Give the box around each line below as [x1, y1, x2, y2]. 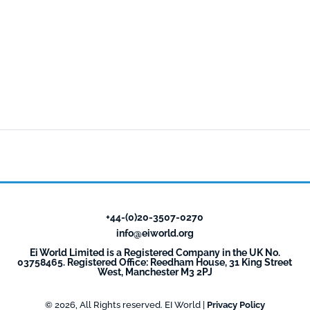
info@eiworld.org [116, 227, 194, 239]
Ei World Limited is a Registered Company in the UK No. [29, 246, 280, 259]
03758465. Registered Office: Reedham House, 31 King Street [17, 256, 293, 268]
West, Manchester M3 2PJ [97, 266, 212, 278]
